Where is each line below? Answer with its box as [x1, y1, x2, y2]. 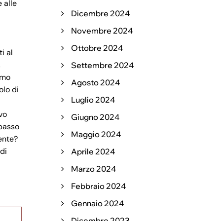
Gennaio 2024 [71, 198, 124, 208]
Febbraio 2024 [71, 181, 126, 191]
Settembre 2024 [71, 60, 134, 70]
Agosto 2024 [71, 77, 120, 87]
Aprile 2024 [71, 147, 115, 156]
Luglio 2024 [71, 95, 115, 105]
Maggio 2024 [71, 129, 121, 139]
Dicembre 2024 [71, 8, 130, 18]
